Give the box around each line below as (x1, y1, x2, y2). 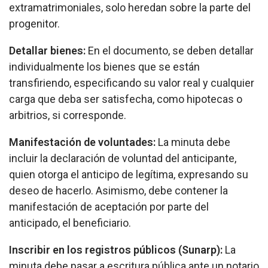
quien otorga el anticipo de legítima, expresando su (9, 168, 248, 181)
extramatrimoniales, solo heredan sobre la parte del (9, 1, 251, 14)
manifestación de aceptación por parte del (9, 200, 209, 214)
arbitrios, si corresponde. (9, 109, 126, 122)
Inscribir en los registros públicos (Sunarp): (9, 243, 223, 257)
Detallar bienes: (9, 44, 88, 57)
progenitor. (9, 17, 60, 31)
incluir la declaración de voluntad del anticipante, (9, 152, 236, 165)
